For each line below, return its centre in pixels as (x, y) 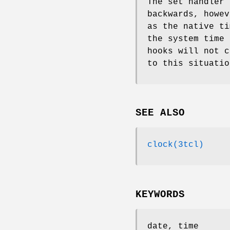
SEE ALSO (160, 113)
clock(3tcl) (176, 145)
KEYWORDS (160, 195)
